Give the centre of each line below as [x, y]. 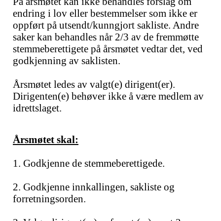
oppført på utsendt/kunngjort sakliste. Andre [106, 25]
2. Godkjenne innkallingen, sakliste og [94, 187]
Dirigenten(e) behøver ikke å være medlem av [108, 96]
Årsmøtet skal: [46, 139]
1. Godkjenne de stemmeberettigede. [89, 163]
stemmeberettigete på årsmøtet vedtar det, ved [108, 49]
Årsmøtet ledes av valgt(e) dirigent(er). [94, 84]
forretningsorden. [49, 199]
